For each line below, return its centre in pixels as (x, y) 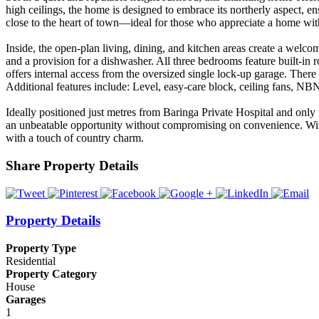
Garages (26, 300)
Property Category (51, 274)
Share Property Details (72, 165)
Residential (31, 261)
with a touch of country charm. (75, 138)
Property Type (41, 249)
